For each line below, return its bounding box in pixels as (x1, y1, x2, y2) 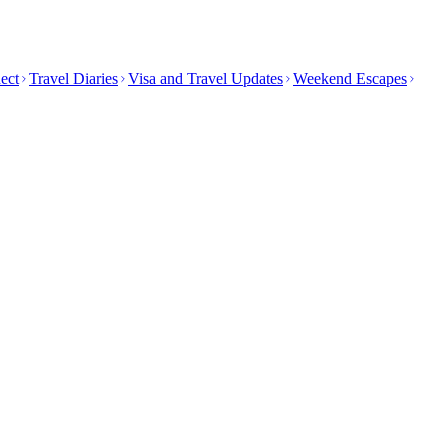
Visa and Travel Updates (128, 70, 283, 87)
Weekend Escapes (293, 70, 407, 87)
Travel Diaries (29, 70, 118, 87)
